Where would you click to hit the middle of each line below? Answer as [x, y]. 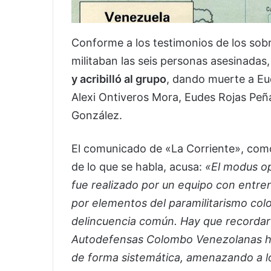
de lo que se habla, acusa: [137, 166]
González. [97, 115]
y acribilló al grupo [119, 79]
